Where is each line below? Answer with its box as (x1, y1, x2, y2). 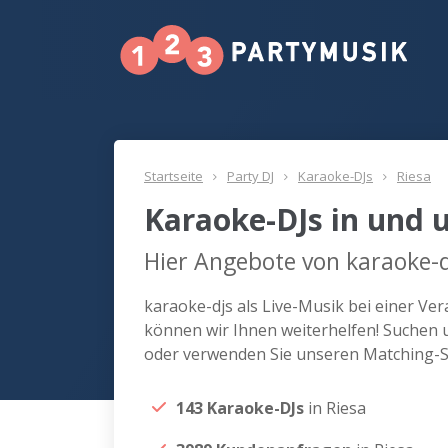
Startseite (144, 167, 203, 185)
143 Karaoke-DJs (176, 397, 308, 419)
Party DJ (227, 167, 274, 185)
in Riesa (308, 397, 366, 419)
